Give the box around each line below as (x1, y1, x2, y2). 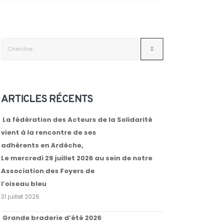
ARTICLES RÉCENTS (1, 93, 93, 106)
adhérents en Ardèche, (1, 141, 84, 150)
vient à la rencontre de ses (1, 128, 97, 138)
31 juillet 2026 (1, 193, 40, 201)
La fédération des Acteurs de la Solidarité (2, 115, 153, 124)
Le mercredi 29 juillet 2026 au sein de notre (1, 153, 153, 163)
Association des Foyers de (1, 166, 95, 176)
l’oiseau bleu (1, 179, 47, 189)
